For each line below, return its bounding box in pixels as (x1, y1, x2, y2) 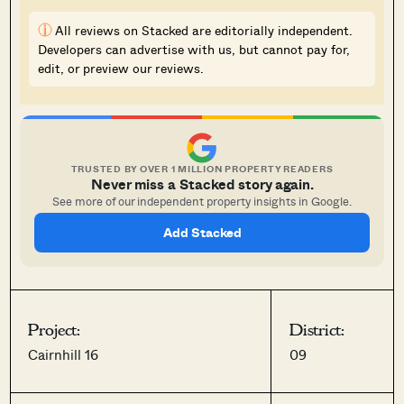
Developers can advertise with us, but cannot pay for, (38, 39, 351, 59)
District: (289, 319, 345, 340)
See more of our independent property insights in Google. (52, 192, 352, 209)
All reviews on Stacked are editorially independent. (55, 20, 353, 40)
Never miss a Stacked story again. (90, 173, 314, 194)
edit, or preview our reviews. (38, 58, 205, 78)
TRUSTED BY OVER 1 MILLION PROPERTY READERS (70, 161, 334, 175)
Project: (28, 319, 81, 340)
